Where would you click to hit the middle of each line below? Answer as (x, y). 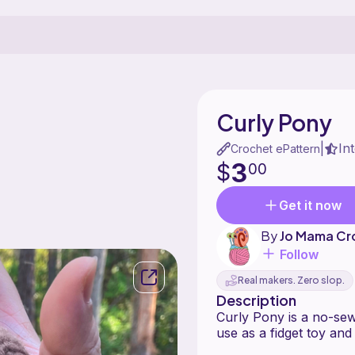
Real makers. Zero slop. (291, 281)
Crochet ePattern (275, 148)
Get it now (310, 205)
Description (256, 300)
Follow (299, 254)
